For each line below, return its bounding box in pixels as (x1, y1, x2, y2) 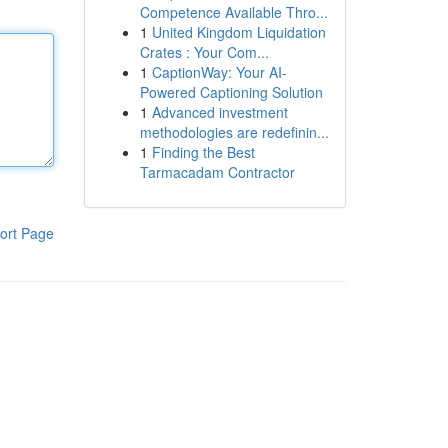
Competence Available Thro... (139, 2, 328, 22)
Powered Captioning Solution (139, 82, 323, 102)
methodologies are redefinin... (139, 122, 329, 142)
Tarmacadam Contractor (139, 162, 295, 182)
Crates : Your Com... (139, 42, 269, 62)
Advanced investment (151, 102, 288, 122)
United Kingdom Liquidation (151, 22, 326, 42)
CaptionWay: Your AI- (151, 62, 287, 82)
